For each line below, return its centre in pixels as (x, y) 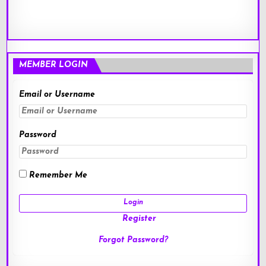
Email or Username (57, 95)
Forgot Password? (133, 240)
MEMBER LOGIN (54, 65)
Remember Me (57, 176)
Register (139, 218)
